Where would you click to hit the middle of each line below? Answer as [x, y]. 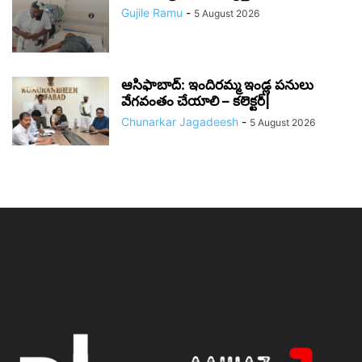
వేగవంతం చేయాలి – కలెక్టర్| [196, 101]
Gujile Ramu [152, 13]
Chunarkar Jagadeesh [180, 122]
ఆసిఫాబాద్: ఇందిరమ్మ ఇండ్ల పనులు [217, 85]
